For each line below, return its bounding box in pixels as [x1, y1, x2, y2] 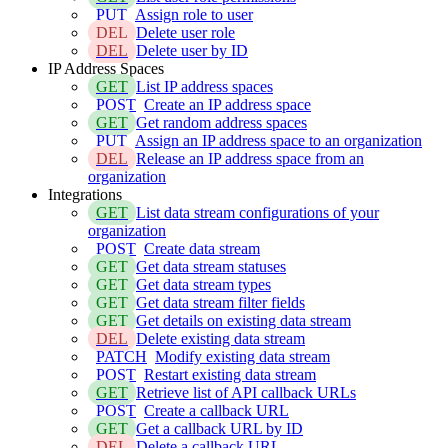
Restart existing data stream [144, 365, 316, 383]
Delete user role [136, 23, 235, 41]
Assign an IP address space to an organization [135, 131, 422, 149]
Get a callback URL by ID [136, 419, 303, 437]
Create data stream [144, 239, 260, 257]
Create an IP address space [144, 95, 311, 113]
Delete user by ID [136, 41, 248, 59]
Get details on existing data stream [136, 311, 351, 329]
